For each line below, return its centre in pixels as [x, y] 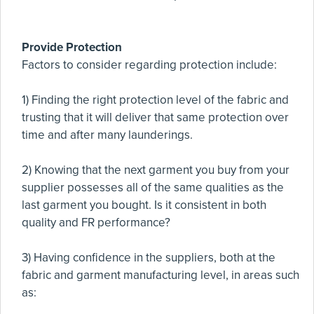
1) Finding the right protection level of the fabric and [155, 100]
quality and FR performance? [96, 223]
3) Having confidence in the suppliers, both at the [149, 258]
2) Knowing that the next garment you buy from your [156, 170]
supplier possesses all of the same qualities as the [153, 188]
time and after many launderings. [107, 135]
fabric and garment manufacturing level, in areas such [161, 275]
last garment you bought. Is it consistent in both [144, 205]
